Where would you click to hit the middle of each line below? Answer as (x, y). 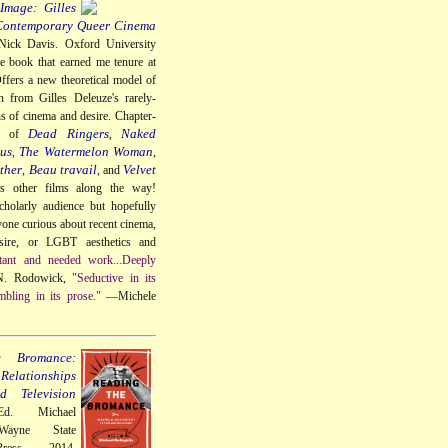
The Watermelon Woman (86, 151)
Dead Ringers (68, 133)
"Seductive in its (114, 277)
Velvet (140, 169)
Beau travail (62, 169)
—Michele (128, 295)
